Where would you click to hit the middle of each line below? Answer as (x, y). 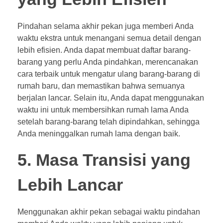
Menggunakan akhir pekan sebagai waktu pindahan (109, 212)
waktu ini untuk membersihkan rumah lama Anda (103, 110)
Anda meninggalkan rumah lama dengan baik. (99, 133)
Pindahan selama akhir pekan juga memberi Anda (106, 26)
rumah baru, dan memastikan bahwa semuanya (101, 86)
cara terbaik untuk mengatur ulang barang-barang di (109, 74)
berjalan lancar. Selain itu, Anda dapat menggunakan (111, 98)
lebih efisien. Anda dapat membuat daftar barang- (104, 50)
